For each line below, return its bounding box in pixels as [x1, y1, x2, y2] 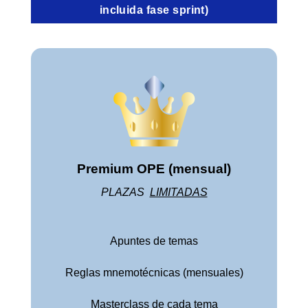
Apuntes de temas [110, 235, 198, 247]
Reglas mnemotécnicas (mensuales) [65, 266, 243, 278]
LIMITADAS [149, 186, 208, 199]
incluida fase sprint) [99, 4, 209, 16]
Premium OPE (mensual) [77, 161, 231, 176]
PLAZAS [100, 186, 150, 199]
